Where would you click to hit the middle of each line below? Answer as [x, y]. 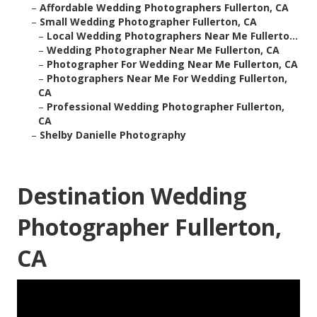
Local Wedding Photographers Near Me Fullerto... [172, 36]
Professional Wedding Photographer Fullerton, [166, 107]
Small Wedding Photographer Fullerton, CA [148, 22]
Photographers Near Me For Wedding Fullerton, [167, 79]
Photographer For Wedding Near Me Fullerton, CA [172, 64]
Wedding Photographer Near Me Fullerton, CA [163, 50]
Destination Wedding [132, 196]
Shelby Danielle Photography [113, 135]
